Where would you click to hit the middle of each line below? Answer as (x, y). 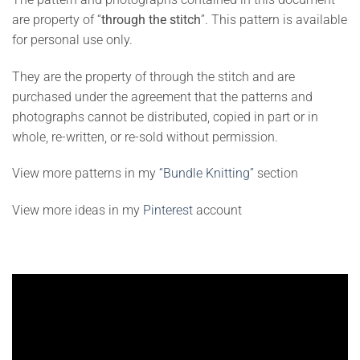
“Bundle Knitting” (207, 174)
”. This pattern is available (274, 19)
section (276, 174)
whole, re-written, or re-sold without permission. (145, 137)
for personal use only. (72, 39)
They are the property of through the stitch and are (153, 76)
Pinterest (168, 211)
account (217, 211)
